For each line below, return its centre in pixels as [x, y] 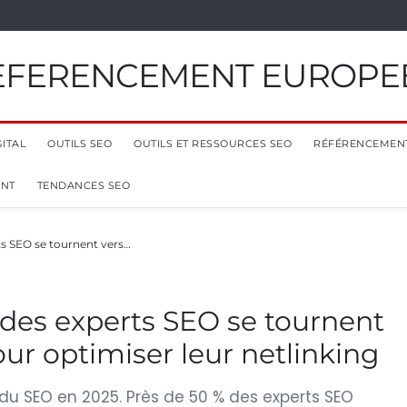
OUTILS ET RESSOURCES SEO [213, 144]
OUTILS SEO [79, 144]
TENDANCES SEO [83, 185]
